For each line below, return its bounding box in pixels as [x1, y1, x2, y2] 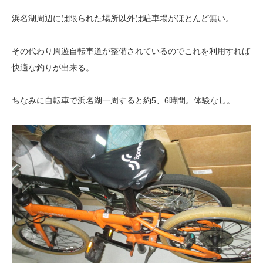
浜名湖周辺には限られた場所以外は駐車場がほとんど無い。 [12, 14, 234, 23]
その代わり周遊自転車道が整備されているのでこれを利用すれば [12, 46, 250, 56]
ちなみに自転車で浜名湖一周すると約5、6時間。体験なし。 [12, 96, 235, 106]
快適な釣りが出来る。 [12, 63, 94, 73]
